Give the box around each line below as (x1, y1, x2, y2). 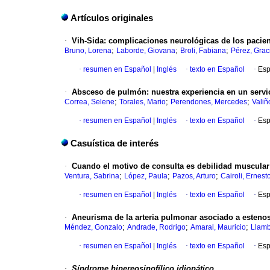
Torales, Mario (119, 98, 166, 107)
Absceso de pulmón (72, 87, 146, 97)
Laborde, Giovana (116, 46, 175, 55)
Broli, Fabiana (180, 46, 226, 55)
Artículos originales (71, 13, 153, 24)
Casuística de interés (71, 139, 159, 149)
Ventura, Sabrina (64, 172, 119, 181)
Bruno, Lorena (64, 46, 111, 55)
